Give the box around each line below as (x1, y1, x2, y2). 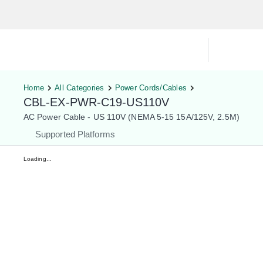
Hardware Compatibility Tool (23, 42, 184, 58)
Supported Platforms (35, 129, 115, 139)
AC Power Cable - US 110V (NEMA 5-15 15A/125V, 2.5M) (23, 112, 240, 122)
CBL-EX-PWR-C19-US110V (23, 96, 169, 109)
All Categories (55, 83, 104, 92)
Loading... (23, 156, 52, 162)
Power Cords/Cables (114, 83, 187, 92)
